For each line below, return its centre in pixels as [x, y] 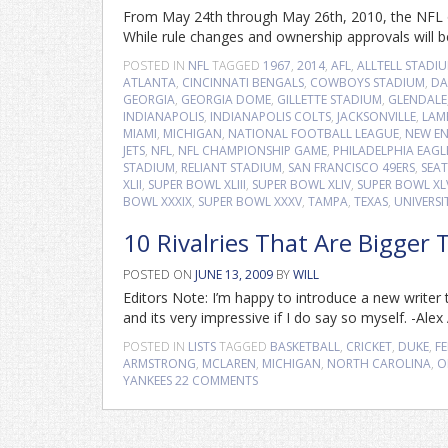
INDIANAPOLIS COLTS [270, 116]
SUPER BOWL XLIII [197, 184]
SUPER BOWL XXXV [250, 201]
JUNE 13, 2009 [234, 274]
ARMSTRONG [159, 363]
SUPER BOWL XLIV [301, 184]
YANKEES [147, 380]
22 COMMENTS [216, 380]
